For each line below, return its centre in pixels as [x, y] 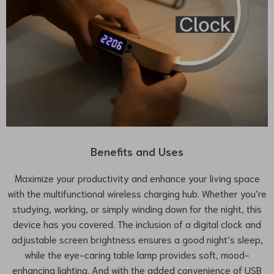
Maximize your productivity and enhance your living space [137, 178]
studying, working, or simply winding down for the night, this [137, 209]
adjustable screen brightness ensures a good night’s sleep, [137, 239]
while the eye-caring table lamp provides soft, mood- [137, 254]
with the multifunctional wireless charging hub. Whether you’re [137, 193]
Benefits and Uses [137, 151]
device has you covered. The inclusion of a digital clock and [137, 224]
